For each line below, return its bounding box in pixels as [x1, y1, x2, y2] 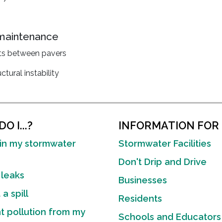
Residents [118, 193, 162, 204]
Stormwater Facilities [118, 138, 211, 149]
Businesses [118, 175, 167, 185]
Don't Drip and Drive [118, 157, 207, 167]
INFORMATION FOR [118, 119, 219, 132]
